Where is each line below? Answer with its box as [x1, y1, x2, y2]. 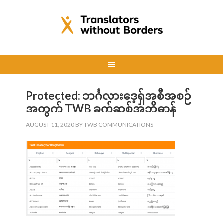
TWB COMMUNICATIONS [84, 121, 154, 128]
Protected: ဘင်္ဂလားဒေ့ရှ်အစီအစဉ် [26, 89, 192, 102]
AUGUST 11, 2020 [26, 121, 75, 128]
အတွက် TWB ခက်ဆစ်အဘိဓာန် [26, 102, 177, 115]
